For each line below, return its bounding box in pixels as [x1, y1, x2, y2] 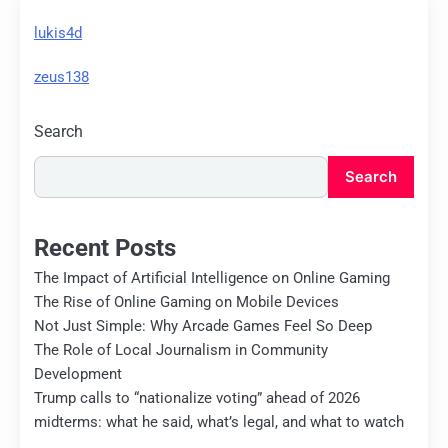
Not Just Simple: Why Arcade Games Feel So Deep [34, 317, 372, 336]
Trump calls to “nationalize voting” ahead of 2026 [34, 389, 360, 408]
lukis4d [34, 23, 82, 42]
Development [34, 365, 122, 384]
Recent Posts [34, 234, 176, 263]
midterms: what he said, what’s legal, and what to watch [34, 413, 404, 432]
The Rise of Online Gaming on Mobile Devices [34, 293, 339, 312]
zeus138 [34, 68, 89, 87]
